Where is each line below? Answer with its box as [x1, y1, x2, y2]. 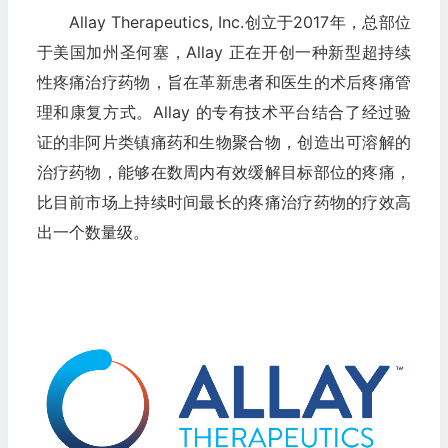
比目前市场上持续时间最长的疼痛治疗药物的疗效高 [36, 191, 411, 212]
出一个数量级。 [36, 221, 149, 242]
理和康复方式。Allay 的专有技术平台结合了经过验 [36, 101, 411, 122]
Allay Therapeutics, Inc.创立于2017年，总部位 [68, 11, 411, 32]
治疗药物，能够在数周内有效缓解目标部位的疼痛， [36, 161, 411, 182]
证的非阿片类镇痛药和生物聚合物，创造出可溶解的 [36, 131, 411, 152]
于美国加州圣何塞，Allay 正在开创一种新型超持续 [36, 41, 411, 62]
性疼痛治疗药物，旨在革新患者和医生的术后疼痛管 [36, 71, 411, 92]
